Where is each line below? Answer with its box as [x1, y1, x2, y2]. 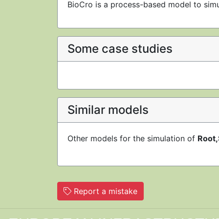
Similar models [67, 103, 149, 117]
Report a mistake [71, 186, 137, 196]
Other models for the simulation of [67, 133, 197, 143]
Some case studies [67, 42, 173, 56]
